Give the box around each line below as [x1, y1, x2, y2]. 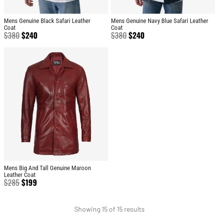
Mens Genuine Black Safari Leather [4, 17, 90, 25]
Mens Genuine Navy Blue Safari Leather [111, 17, 208, 25]
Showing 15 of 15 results [74, 205, 145, 214]
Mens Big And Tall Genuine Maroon [4, 164, 91, 172]
